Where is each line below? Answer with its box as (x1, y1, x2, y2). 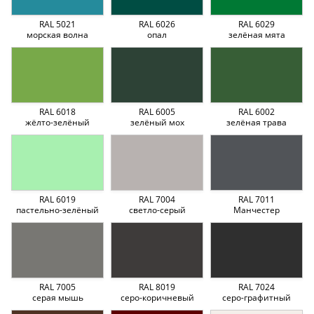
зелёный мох (130, 116, 184, 128)
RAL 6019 (39, 193, 76, 205)
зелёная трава (226, 116, 287, 128)
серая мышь (32, 291, 83, 303)
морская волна (27, 28, 88, 41)
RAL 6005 (139, 105, 175, 118)
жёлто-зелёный (25, 116, 90, 128)
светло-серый (128, 203, 186, 216)
